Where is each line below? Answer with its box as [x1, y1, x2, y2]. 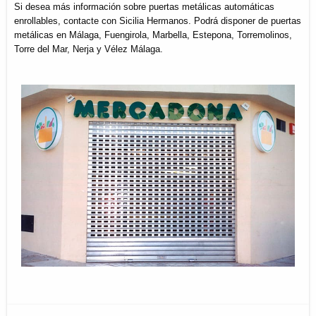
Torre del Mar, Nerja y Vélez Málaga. [14, 43, 163, 54]
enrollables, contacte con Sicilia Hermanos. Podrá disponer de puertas [14, 15, 301, 26]
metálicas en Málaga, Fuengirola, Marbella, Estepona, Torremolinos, [14, 29, 292, 40]
